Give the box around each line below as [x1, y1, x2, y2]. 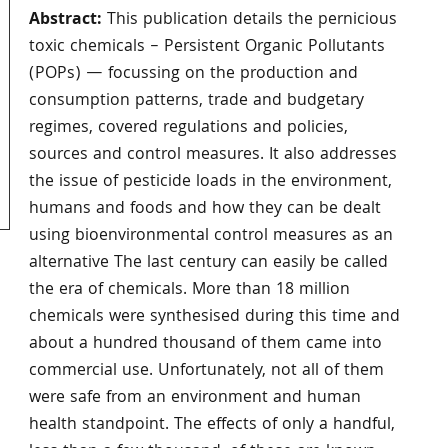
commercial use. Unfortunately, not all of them [28, 357, 384, 385]
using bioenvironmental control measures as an [28, 222, 393, 250]
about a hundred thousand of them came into [28, 330, 382, 358]
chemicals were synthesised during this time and [28, 303, 400, 331]
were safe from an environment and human [28, 384, 361, 412]
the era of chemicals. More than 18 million [28, 276, 350, 304]
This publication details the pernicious [106, 6, 397, 34]
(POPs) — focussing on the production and [28, 60, 358, 88]
